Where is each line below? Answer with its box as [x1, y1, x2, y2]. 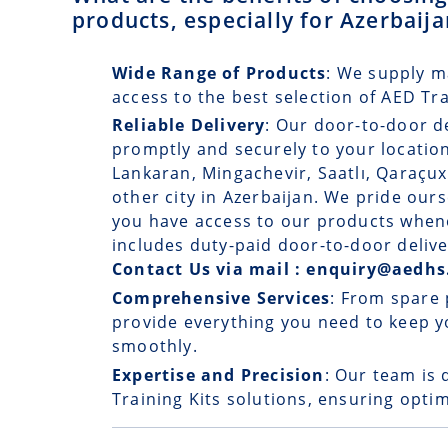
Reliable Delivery [112, 114, 266, 137]
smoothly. [112, 335, 198, 358]
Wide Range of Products [112, 61, 327, 84]
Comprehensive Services [112, 287, 331, 310]
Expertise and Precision [112, 363, 325, 386]
